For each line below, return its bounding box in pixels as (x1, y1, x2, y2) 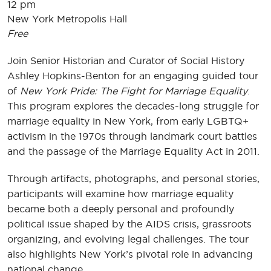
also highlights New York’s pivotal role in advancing (7, 249, 253, 260)
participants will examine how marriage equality (7, 188, 233, 200)
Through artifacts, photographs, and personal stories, (7, 173, 260, 184)
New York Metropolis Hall (7, 13, 127, 25)
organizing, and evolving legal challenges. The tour (7, 233, 249, 245)
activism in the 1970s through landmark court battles (7, 131, 257, 142)
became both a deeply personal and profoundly (7, 203, 234, 215)
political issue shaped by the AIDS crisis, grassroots (7, 218, 252, 230)
